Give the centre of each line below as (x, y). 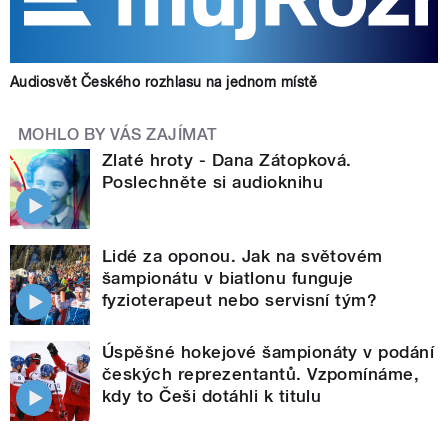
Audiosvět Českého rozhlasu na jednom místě (164, 82)
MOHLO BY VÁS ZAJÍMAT (118, 135)
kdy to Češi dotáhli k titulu (212, 396)
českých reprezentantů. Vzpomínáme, (261, 374)
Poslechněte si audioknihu (212, 182)
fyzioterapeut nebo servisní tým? (240, 300)
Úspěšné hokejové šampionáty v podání (268, 352)
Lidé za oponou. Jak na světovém (242, 256)
